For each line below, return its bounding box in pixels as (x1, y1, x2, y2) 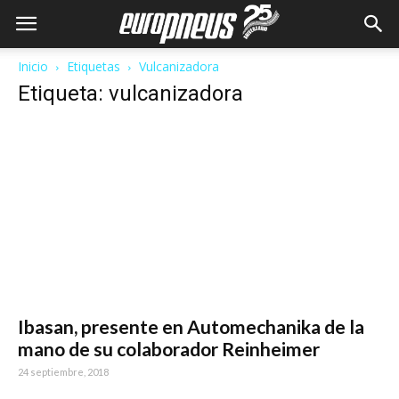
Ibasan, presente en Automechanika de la (18, 315, 364, 338)
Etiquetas (67, 58, 120, 75)
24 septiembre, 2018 (18, 366, 109, 379)
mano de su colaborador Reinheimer (18, 338, 320, 361)
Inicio (18, 58, 48, 75)
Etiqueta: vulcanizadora (18, 81, 243, 106)
